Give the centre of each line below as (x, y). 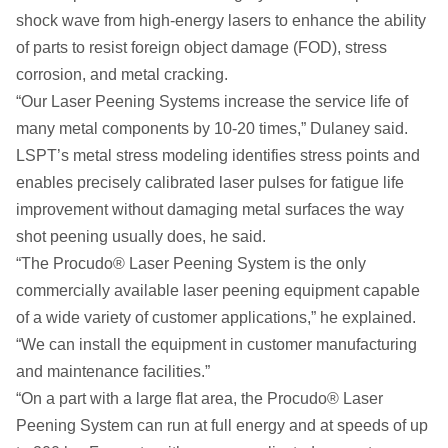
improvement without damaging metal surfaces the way (210, 209)
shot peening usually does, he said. (141, 236)
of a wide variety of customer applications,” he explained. (216, 317)
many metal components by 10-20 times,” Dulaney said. (212, 128)
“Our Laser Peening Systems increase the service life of (212, 101)
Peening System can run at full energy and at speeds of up (222, 425)
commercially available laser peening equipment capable (218, 290)
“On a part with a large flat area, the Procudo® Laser (199, 398)
